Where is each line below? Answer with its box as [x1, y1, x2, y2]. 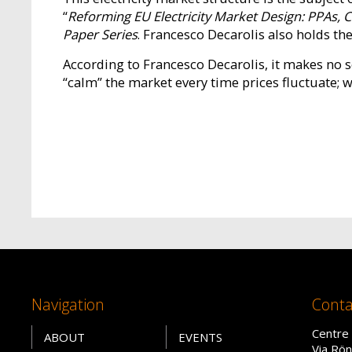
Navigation [31, 294, 104, 316]
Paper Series [62, 25, 137, 44]
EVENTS [178, 329, 222, 346]
